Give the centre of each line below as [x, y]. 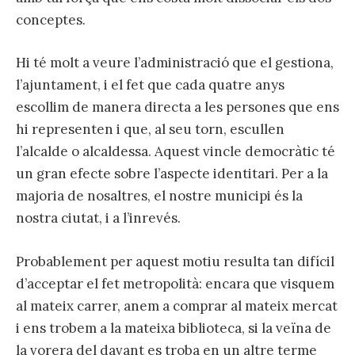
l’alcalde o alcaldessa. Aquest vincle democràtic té [176, 152]
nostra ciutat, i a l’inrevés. [98, 218]
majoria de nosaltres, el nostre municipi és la [159, 196]
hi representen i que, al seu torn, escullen [150, 130]
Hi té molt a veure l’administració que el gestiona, [175, 63]
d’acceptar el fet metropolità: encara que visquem [175, 283]
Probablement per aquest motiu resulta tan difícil [175, 261]
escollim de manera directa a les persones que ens [177, 107]
